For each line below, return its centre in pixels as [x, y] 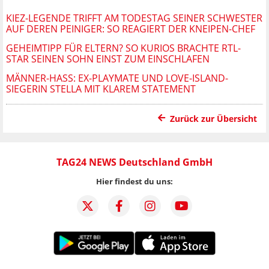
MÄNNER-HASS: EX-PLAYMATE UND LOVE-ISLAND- [117, 78]
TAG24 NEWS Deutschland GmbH [134, 162]
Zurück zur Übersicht [213, 118]
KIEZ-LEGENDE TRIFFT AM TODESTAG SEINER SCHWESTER [134, 18]
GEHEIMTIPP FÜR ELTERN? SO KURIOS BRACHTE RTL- [123, 48]
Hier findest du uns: [134, 181]
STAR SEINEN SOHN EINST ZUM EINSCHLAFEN [108, 59]
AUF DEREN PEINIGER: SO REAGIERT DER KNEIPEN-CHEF [131, 29]
